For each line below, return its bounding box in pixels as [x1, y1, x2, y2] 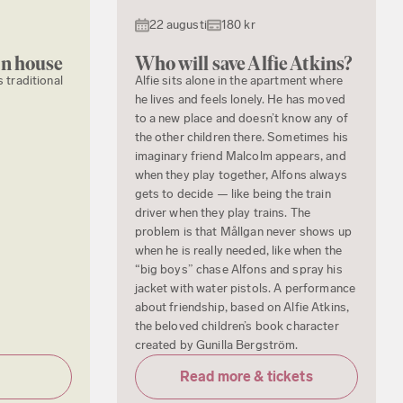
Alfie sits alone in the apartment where [134, 73, 343, 89]
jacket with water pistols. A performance [134, 281, 356, 297]
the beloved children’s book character [134, 318, 339, 335]
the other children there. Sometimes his [134, 130, 348, 146]
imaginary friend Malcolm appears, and [134, 148, 346, 165]
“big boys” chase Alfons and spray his [134, 262, 343, 278]
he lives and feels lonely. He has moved [134, 92, 345, 108]
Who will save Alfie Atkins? [134, 52, 353, 76]
